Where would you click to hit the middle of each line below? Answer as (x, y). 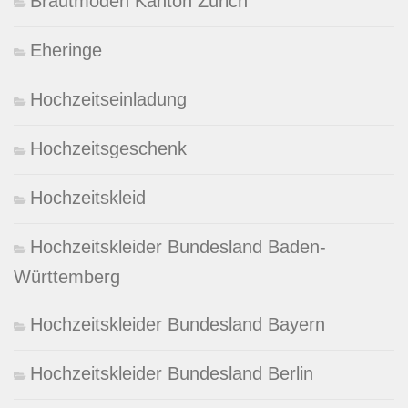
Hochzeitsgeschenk (108, 148)
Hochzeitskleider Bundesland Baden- (178, 246)
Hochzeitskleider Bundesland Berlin (172, 373)
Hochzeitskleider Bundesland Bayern (178, 324)
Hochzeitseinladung (108, 99)
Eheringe (66, 50)
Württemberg (67, 276)
